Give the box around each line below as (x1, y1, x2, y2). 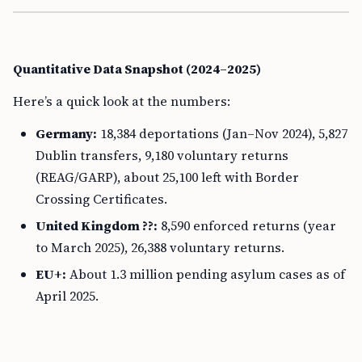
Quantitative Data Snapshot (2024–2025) (13, 60, 261, 78)
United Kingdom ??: (36, 217, 158, 234)
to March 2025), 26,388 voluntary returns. (36, 238, 284, 256)
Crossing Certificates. (36, 190, 167, 208)
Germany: (36, 124, 97, 142)
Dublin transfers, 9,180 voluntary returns (36, 146, 288, 164)
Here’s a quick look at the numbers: (13, 92, 230, 110)
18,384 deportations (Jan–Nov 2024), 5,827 (97, 124, 347, 142)
